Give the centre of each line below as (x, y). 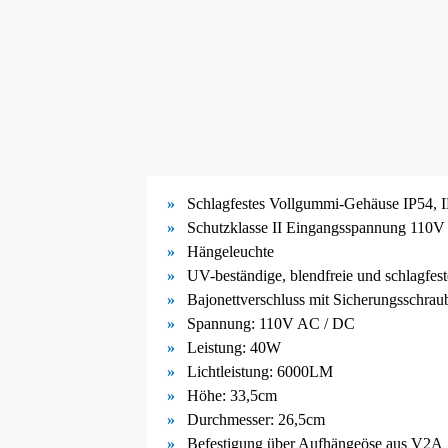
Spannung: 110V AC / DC (271, 323)
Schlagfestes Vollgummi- (265, 203)
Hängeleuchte (230, 251)
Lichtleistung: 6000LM (260, 371)
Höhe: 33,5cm (232, 395)
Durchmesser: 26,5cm (256, 419)
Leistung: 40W (234, 347)
